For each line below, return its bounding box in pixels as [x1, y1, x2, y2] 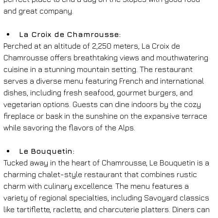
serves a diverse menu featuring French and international [3, 76, 206, 85]
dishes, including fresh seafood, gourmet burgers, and [3, 88, 195, 97]
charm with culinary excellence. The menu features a [3, 181, 191, 190]
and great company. [3, 6, 73, 15]
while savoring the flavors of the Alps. [3, 123, 135, 132]
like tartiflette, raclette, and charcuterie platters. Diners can [3, 204, 212, 214]
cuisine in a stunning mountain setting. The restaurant [3, 64, 195, 73]
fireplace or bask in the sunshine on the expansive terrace [3, 111, 209, 120]
